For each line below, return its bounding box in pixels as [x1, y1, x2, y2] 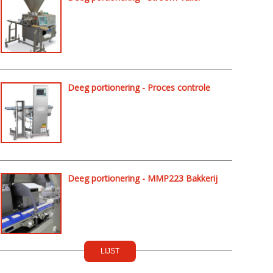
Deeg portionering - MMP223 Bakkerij [67, 172, 218, 184]
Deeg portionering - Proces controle [67, 82, 210, 94]
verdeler [67, 2, 99, 14]
